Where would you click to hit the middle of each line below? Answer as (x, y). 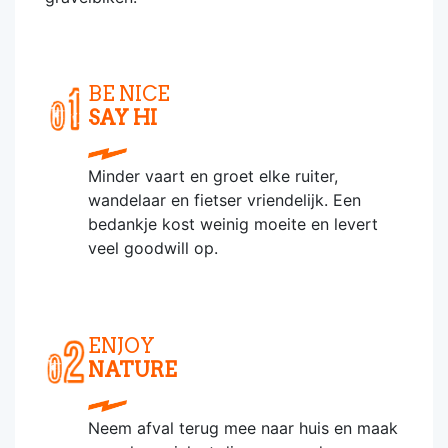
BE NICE (129, 94)
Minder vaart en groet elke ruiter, (213, 176)
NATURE (132, 370)
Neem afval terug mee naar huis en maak (243, 428)
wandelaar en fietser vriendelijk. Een (224, 200)
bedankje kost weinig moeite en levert (233, 224)
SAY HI (122, 118)
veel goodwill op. (153, 248)
